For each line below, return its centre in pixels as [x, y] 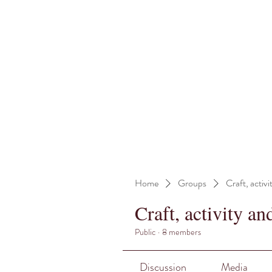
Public [145, 232]
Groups [192, 183]
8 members [182, 232]
